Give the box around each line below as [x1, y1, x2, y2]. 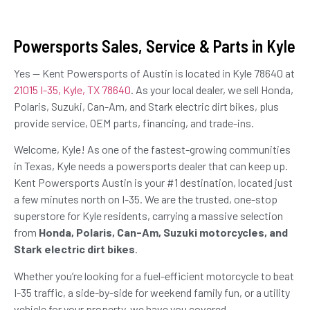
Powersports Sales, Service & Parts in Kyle [14, 36, 295, 57]
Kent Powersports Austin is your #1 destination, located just [14, 176, 293, 190]
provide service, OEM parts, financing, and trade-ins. [14, 116, 254, 130]
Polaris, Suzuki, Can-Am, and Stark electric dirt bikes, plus [14, 100, 279, 113]
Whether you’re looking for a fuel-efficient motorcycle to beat [14, 268, 294, 282]
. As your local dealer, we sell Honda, [131, 83, 293, 97]
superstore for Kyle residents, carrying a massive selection [14, 209, 283, 223]
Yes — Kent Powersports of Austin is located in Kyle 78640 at [14, 66, 295, 80]
